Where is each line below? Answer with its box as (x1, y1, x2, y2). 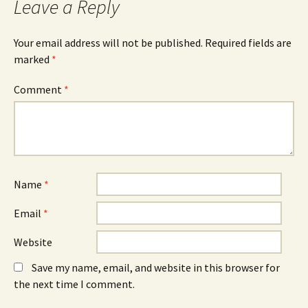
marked (14, 52, 52, 66)
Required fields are (205, 35, 291, 49)
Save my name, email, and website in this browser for (32, 260, 280, 274)
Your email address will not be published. (14, 35, 203, 49)
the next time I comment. (14, 276, 135, 291)
